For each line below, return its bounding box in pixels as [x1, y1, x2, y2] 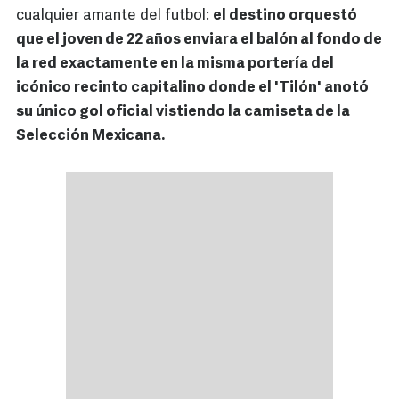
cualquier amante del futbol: [16, 8, 213, 24]
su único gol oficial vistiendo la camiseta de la [16, 104, 350, 120]
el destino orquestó [213, 8, 357, 24]
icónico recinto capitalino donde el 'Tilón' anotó [16, 80, 369, 96]
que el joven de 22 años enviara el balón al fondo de [16, 32, 382, 48]
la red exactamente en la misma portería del [16, 56, 334, 72]
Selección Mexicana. [16, 128, 165, 144]
